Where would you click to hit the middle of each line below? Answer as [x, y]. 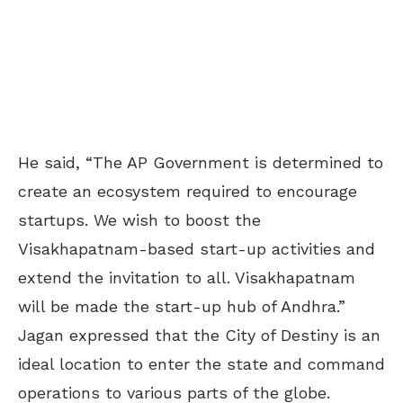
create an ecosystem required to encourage [188, 191]
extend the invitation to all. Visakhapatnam [187, 277]
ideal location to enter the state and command [201, 363]
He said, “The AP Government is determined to [201, 162]
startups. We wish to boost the [139, 219]
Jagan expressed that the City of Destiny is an [199, 335]
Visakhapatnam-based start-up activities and [197, 248]
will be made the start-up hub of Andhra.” [182, 306]
